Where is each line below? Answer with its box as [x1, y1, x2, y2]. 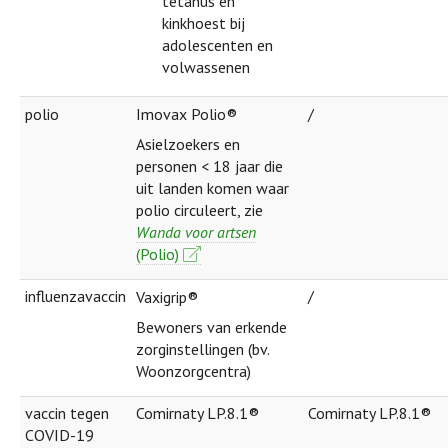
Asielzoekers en [136, 134, 240, 155]
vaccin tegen [25, 402, 109, 423]
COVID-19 [25, 424, 94, 445]
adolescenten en [162, 35, 274, 56]
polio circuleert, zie [136, 200, 263, 221]
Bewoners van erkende [136, 317, 287, 338]
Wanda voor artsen [136, 222, 256, 243]
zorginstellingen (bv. [136, 339, 269, 360]
